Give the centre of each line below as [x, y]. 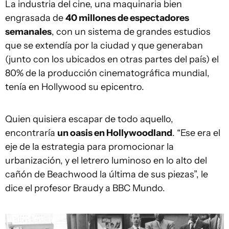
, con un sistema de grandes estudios [131, 31]
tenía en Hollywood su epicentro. [75, 87]
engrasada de [35, 18]
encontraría [31, 133]
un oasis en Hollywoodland [115, 133]
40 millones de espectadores [127, 18]
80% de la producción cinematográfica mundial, [107, 73]
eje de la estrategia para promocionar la [89, 146]
